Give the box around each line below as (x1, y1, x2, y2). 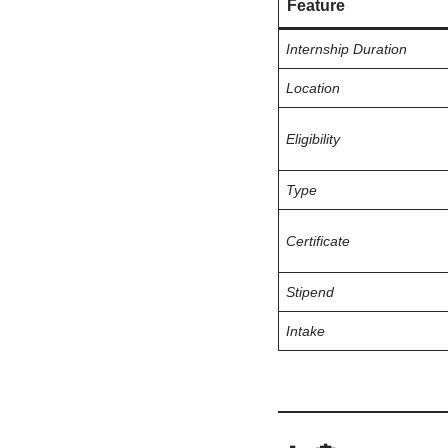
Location (285, 80, 340, 96)
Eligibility (285, 131, 340, 147)
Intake (285, 323, 325, 339)
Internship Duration (285, 41, 407, 57)
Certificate (285, 233, 350, 249)
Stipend (285, 284, 334, 300)
